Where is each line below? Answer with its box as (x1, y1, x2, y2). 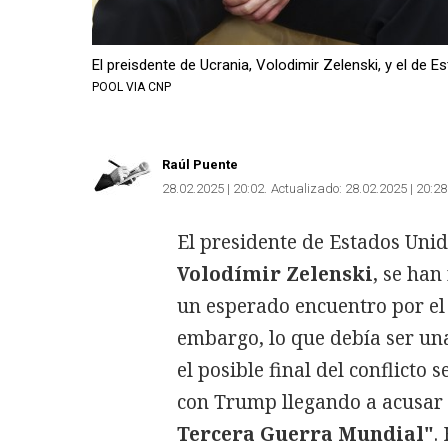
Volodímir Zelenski (177, 261, 373, 287)
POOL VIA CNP (92, 80, 171, 94)
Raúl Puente (162, 157, 238, 172)
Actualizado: (271, 180, 342, 196)
